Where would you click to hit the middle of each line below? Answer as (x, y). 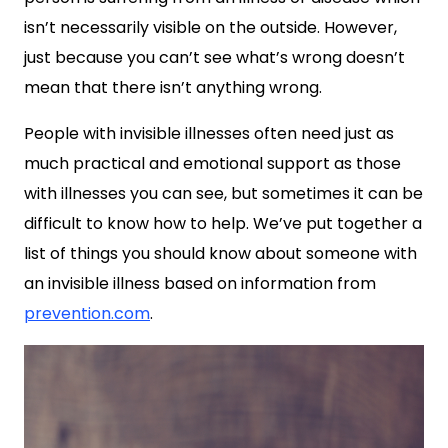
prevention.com (87, 313)
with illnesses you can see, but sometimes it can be (223, 193)
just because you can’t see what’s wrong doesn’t (214, 57)
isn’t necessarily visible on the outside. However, (210, 27)
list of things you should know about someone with (220, 253)
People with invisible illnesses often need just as (209, 133)
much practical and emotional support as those (212, 163)
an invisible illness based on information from (200, 283)
